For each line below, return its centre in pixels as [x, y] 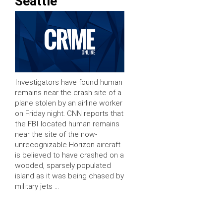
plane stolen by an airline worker [69, 103]
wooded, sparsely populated [63, 166]
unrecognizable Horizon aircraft [68, 145]
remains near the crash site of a [68, 93]
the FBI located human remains [67, 124]
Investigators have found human [69, 83]
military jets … [37, 187]
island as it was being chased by [69, 176]
